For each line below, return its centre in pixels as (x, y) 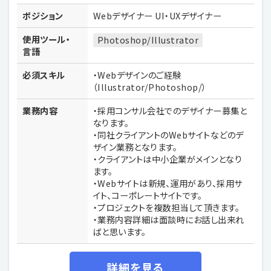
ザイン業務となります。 (135, 146)
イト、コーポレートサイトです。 (148, 195)
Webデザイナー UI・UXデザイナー (157, 15)
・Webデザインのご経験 (137, 74)
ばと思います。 (119, 231)
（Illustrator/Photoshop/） (150, 87)
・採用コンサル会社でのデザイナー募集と (170, 110)
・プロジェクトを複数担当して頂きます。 (166, 207)
